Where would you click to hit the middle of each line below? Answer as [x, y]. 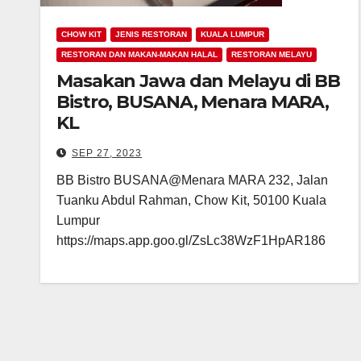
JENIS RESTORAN [151, 34]
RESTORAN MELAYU [272, 54]
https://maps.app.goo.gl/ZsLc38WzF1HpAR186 [191, 241]
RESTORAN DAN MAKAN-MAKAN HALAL [139, 54]
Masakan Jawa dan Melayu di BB [199, 81]
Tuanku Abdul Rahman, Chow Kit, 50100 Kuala [191, 200]
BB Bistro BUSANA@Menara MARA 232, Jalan [192, 180]
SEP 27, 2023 [107, 153]
